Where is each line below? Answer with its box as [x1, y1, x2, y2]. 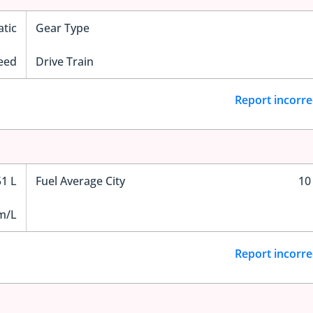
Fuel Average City [35, 173, 125, 189]
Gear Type [35, 20, 89, 36]
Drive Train [35, 53, 94, 69]
